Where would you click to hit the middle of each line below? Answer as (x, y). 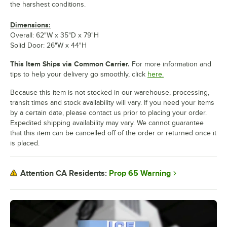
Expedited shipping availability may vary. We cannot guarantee (107, 123)
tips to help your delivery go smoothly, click (78, 74)
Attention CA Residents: (64, 174)
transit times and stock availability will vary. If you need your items (112, 102)
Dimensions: (30, 25)
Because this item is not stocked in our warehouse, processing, (110, 92)
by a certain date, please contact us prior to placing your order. (108, 112)
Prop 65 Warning (140, 173)
